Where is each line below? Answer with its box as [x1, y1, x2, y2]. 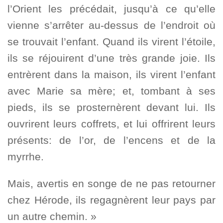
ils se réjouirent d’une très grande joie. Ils [7, 52, 216, 64]
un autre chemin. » [7, 210, 97, 222]
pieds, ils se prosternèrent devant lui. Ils [7, 102, 216, 113]
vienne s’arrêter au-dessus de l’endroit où [7, 19, 216, 31]
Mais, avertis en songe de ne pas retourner [7, 177, 216, 189]
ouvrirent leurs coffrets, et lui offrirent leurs [7, 118, 216, 130]
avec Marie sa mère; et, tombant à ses [7, 85, 216, 97]
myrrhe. [7, 151, 44, 163]
